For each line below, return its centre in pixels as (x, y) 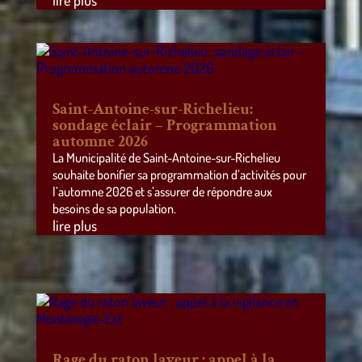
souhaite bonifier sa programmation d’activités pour (179, 175)
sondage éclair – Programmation (164, 126)
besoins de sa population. (114, 209)
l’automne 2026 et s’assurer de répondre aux (162, 192)
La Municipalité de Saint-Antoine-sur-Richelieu (166, 158)
